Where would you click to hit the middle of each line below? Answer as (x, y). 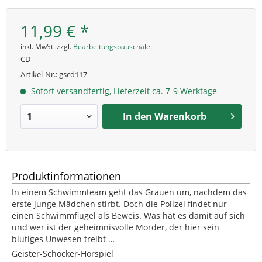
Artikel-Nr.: (40, 74)
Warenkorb (181, 116)
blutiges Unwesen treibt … (63, 239)
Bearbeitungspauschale (112, 46)
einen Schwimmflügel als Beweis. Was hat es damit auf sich (128, 215)
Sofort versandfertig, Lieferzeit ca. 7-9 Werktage (123, 91)
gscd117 (73, 74)
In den (138, 116)
